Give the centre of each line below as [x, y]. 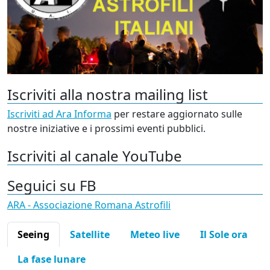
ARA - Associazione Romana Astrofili [89, 205]
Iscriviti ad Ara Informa [59, 114]
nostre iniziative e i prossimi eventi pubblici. [106, 129]
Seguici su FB [52, 186]
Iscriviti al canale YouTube [95, 156]
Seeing [33, 235]
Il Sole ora [224, 235]
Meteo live [155, 235]
